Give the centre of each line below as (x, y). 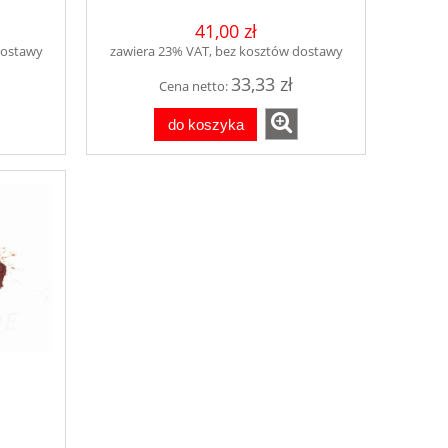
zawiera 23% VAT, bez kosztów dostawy (226, 51)
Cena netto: (195, 86)
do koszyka (205, 124)
